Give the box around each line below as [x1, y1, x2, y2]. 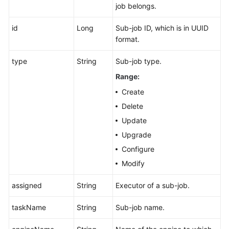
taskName [12, 203, 46, 212]
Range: [116, 72, 140, 81]
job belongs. [116, 2, 156, 10]
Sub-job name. [116, 203, 165, 212]
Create [122, 87, 144, 96]
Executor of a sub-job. [116, 181, 190, 190]
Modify [122, 159, 145, 168]
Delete [122, 102, 143, 110]
